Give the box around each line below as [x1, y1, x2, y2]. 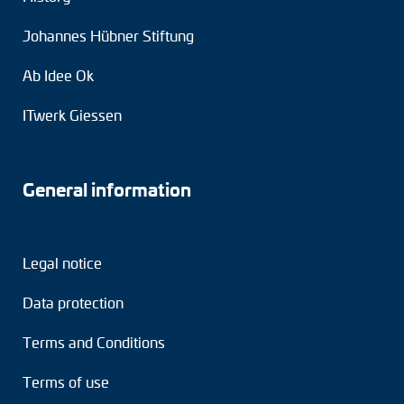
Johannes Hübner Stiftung [23, 26, 194, 44]
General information [23, 177, 191, 200]
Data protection [23, 293, 124, 311]
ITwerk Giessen [23, 106, 122, 124]
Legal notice [23, 253, 102, 271]
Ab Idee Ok [23, 66, 94, 84]
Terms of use [23, 372, 109, 390]
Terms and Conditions [23, 333, 165, 351]
